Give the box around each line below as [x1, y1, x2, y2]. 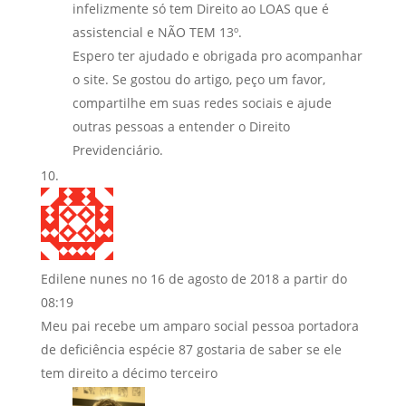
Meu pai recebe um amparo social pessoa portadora [40, 316, 359, 334]
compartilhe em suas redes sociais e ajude [72, 93, 332, 111]
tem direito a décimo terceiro [40, 363, 217, 382]
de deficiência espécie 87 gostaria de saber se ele [40, 340, 342, 358]
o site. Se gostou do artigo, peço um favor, [72, 70, 325, 88]
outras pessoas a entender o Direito [72, 117, 290, 135]
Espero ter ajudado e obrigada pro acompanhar [72, 46, 362, 64]
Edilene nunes [40, 269, 128, 287]
